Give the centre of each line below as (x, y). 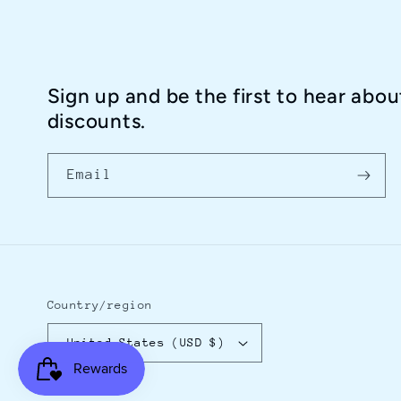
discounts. (96, 122)
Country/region (100, 304)
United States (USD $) (146, 343)
